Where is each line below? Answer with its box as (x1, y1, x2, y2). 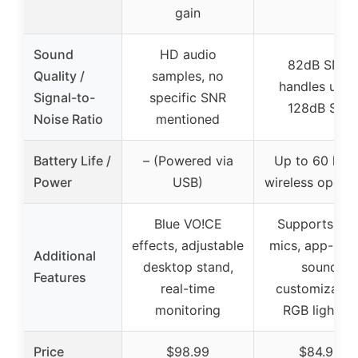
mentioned (156, 110, 220, 127)
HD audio (159, 46, 217, 62)
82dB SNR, (287, 56, 352, 73)
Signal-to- (34, 89, 95, 105)
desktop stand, (142, 258, 233, 275)
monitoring (155, 301, 221, 318)
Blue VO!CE (153, 215, 222, 232)
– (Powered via (142, 152, 233, 169)
